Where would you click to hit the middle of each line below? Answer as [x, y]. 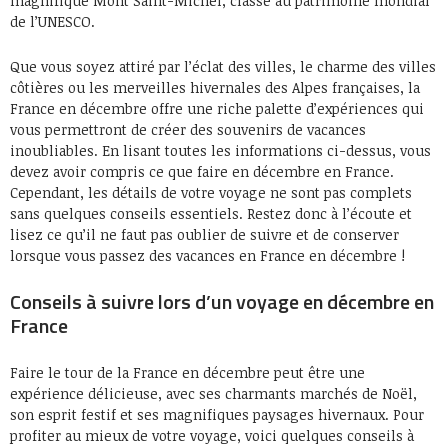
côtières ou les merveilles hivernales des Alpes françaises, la [215, 87]
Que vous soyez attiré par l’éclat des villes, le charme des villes [223, 66]
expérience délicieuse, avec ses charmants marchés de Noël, [213, 393]
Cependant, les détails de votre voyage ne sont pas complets [211, 192]
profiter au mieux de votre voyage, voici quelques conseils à [212, 435]
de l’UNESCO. [52, 21]
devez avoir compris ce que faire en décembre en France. [202, 171]
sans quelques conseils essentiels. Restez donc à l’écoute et [211, 213]
